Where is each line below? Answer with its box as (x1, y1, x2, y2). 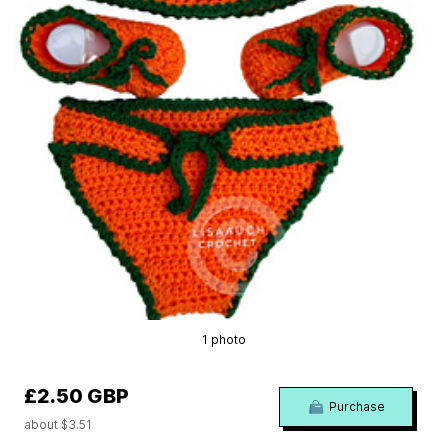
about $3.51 (24, 417, 92, 433)
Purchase (328, 399, 385, 415)
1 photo (201, 332, 246, 348)
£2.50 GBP (24, 384, 129, 409)
